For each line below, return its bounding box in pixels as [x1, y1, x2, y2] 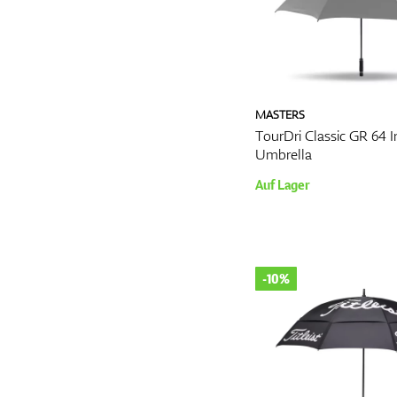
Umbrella [254, 144, 312, 165]
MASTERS [254, 107, 305, 123]
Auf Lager [254, 175, 310, 193]
